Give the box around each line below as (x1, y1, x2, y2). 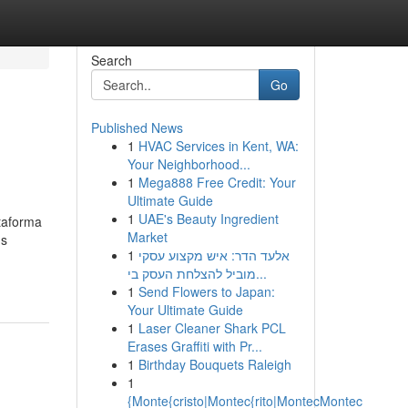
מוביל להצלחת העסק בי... (255, 264, 267, 282)
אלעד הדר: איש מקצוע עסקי (138, 246, 290, 264)
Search (90, 51, 132, 69)
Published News (90, 118, 183, 137)
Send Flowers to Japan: (138, 282, 275, 301)
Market (127, 228, 168, 246)
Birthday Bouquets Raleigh (138, 355, 291, 373)
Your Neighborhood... (127, 155, 250, 173)
